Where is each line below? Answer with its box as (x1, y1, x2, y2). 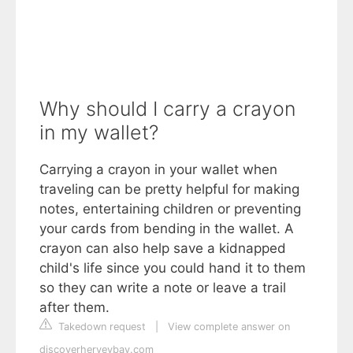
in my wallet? (39, 121, 158, 144)
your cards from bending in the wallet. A (39, 221, 294, 236)
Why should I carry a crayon (39, 97, 295, 121)
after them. (39, 299, 110, 315)
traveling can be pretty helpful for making (39, 181, 299, 197)
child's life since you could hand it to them (39, 260, 306, 276)
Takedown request (55, 321, 146, 333)
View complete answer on (168, 321, 290, 333)
